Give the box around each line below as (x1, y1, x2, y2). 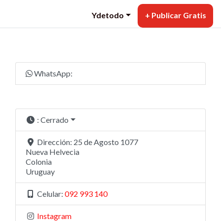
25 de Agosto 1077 (74, 137, 138, 147)
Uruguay (26, 167, 55, 177)
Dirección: (37, 137, 74, 147)
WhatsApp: (34, 69, 73, 78)
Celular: (37, 189, 65, 199)
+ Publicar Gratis (145, 10, 206, 20)
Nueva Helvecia (26, 147, 79, 157)
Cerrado (40, 115, 69, 125)
